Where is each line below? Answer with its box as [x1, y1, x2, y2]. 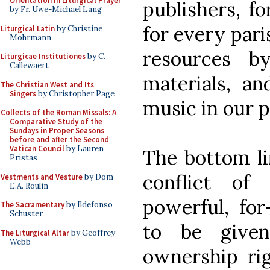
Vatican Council [10, 143, 64, 154]
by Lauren [64, 143, 104, 154]
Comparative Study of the [10, 116, 102, 127]
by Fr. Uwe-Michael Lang [10, 4, 102, 14]
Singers [10, 88, 36, 99]
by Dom [83, 171, 113, 182]
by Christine [55, 23, 102, 34]
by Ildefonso [64, 199, 113, 210]
